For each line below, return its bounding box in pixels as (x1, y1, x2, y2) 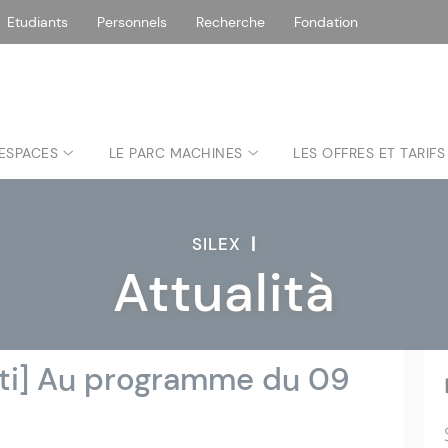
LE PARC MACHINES (108, 144, 243, 162)
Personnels (97, 13, 167, 31)
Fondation (294, 13, 358, 31)
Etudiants (7, 13, 68, 31)
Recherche (196, 13, 265, 31)
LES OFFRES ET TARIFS (293, 144, 445, 162)
